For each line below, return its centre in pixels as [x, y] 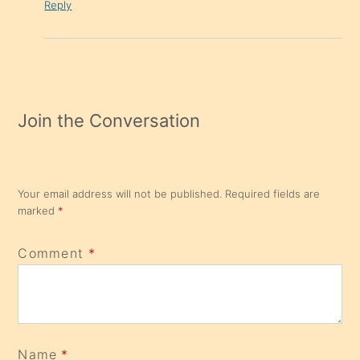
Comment [51, 253]
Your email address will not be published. [120, 193]
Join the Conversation [109, 120]
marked [38, 210]
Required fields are [273, 193]
